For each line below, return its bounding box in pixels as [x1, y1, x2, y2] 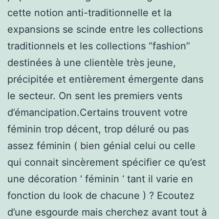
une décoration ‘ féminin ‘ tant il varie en [7, 173, 193, 185]
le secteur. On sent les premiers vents [7, 89, 182, 102]
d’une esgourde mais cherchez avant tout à [7, 206, 207, 218]
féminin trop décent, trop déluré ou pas [7, 123, 189, 135]
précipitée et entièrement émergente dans [7, 73, 203, 85]
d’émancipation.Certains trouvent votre [7, 106, 188, 118]
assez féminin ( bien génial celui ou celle [7, 139, 196, 152]
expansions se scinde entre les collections [7, 23, 203, 35]
